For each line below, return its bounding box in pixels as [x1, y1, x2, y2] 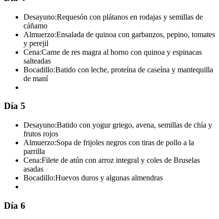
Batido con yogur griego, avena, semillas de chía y [57, 121, 212, 130]
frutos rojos [23, 130, 58, 138]
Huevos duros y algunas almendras [55, 174, 163, 182]
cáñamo [23, 21, 47, 30]
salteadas [23, 56, 51, 65]
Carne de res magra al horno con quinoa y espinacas [42, 47, 202, 56]
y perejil [23, 39, 48, 47]
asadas [23, 165, 44, 174]
